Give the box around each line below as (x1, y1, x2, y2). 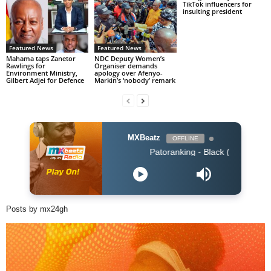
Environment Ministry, (6, 68, 77, 78)
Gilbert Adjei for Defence (6, 76, 84, 85)
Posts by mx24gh (6, 204, 68, 214)
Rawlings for (6, 61, 45, 71)
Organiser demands (94, 61, 157, 71)
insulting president (182, 7, 242, 16)
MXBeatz (127, 133, 160, 143)
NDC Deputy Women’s (94, 54, 165, 64)
